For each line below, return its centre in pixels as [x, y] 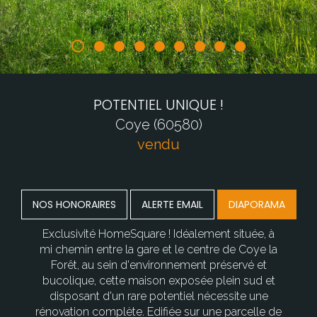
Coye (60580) [158, 125]
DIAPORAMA [257, 205]
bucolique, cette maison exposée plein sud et [158, 281]
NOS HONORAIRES [74, 205]
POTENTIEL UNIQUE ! [158, 105]
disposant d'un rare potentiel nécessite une [158, 296]
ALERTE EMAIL [172, 205]
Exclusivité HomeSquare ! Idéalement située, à [158, 234]
